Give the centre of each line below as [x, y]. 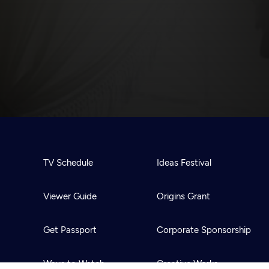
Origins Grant [183, 196]
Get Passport [70, 230]
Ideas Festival [184, 163]
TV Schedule [68, 163]
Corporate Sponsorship [204, 230]
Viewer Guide [70, 196]
